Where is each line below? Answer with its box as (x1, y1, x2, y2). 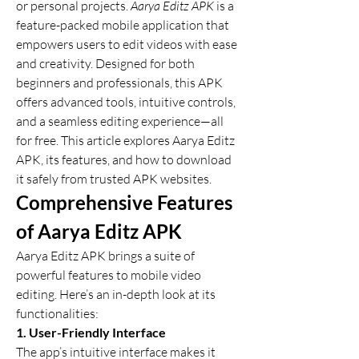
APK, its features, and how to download (16, 151, 232, 167)
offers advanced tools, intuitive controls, (16, 94, 236, 110)
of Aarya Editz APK (16, 220, 182, 243)
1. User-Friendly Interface (16, 325, 166, 340)
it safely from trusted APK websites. (16, 171, 212, 187)
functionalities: (16, 305, 99, 321)
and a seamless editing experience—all (16, 113, 224, 129)
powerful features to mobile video (16, 267, 201, 283)
